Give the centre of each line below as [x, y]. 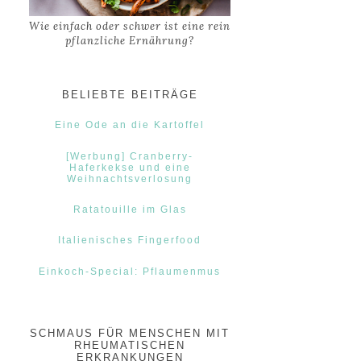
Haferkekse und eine [130, 167]
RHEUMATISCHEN [130, 346]
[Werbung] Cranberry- [130, 156]
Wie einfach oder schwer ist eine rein [130, 27]
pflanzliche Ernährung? [130, 41]
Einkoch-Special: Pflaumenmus [130, 271]
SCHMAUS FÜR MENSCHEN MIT [130, 334]
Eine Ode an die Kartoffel [130, 125]
